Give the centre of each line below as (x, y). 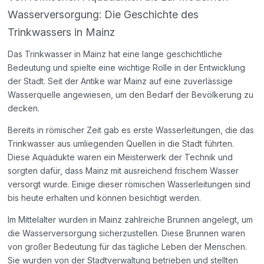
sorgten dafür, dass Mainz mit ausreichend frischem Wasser (123, 171)
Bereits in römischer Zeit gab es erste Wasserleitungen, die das (131, 130)
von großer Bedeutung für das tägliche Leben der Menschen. (128, 247)
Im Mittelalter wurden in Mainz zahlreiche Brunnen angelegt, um (131, 220)
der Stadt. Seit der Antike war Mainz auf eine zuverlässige (121, 81)
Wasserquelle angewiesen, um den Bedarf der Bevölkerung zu (131, 95)
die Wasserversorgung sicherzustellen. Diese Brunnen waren (127, 233)
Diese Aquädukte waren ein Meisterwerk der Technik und (121, 157)
